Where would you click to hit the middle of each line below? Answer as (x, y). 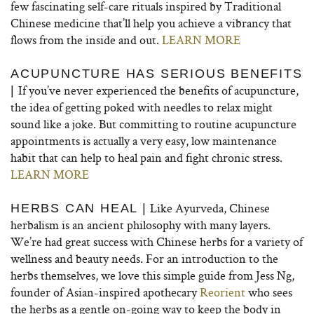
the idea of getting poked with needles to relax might (142, 107)
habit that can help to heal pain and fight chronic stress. (146, 157)
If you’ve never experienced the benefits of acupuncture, (157, 90)
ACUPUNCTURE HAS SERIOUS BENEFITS (157, 74)
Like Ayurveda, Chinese (208, 208)
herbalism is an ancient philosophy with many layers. (141, 225)
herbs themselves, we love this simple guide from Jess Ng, (152, 275)
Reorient (224, 292)
